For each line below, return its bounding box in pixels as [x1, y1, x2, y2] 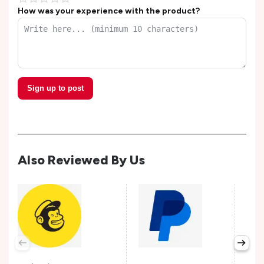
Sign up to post [27, 84, 84, 93]
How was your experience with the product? [18, 6, 200, 16]
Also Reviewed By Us [18, 152, 145, 169]
